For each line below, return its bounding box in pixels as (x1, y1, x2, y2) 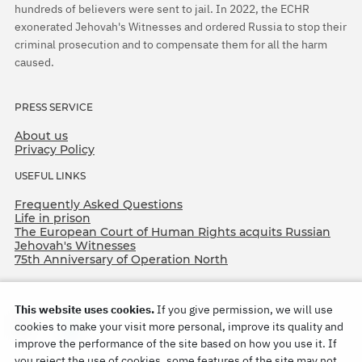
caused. (15, 55, 54, 70)
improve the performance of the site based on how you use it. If (15, 336, 337, 351)
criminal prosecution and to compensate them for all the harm (15, 37, 327, 53)
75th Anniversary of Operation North (15, 252, 228, 267)
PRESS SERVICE (15, 101, 93, 113)
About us (15, 128, 68, 143)
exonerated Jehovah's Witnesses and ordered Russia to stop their (15, 19, 347, 35)
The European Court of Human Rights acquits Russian (15, 225, 330, 239)
